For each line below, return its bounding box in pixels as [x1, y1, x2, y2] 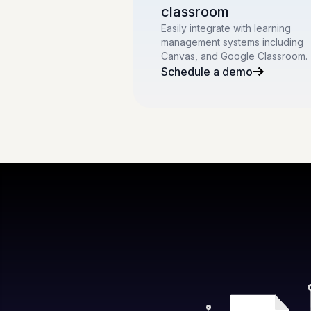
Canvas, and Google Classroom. [161, 50, 308, 62]
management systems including [161, 36, 303, 48]
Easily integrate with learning [161, 22, 291, 34]
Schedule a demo [161, 65, 253, 78]
